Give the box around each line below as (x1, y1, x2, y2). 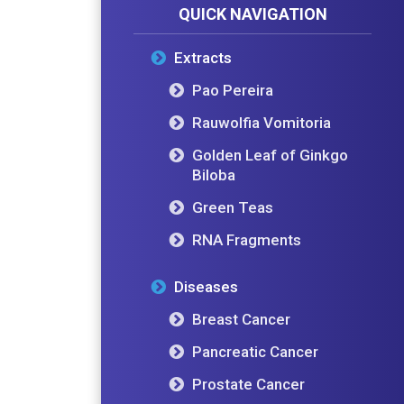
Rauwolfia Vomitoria (191, 113, 331, 132)
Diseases (173, 277, 238, 296)
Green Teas (191, 197, 273, 216)
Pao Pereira (191, 80, 273, 99)
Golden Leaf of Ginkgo (191, 145, 348, 164)
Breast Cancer (191, 309, 290, 328)
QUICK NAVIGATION (178, 4, 327, 23)
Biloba (191, 165, 235, 184)
